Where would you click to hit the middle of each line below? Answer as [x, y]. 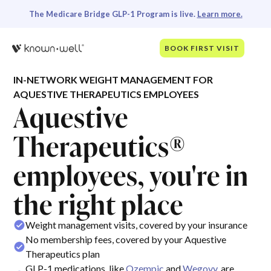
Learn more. [220, 14]
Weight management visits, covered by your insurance [137, 225]
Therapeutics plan [63, 254]
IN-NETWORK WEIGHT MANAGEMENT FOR [113, 80]
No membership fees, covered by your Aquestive [126, 239]
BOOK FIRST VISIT [202, 48]
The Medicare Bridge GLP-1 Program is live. [113, 14]
